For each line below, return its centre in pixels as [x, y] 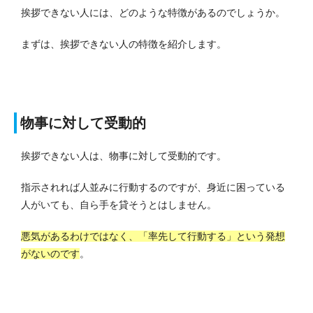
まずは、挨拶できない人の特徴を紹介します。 [124, 44]
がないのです [50, 253]
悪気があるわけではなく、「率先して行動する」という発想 [153, 236]
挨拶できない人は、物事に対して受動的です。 [124, 155]
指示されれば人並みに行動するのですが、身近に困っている [153, 187]
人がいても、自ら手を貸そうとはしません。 [119, 204]
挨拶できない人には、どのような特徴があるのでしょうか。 [153, 12]
